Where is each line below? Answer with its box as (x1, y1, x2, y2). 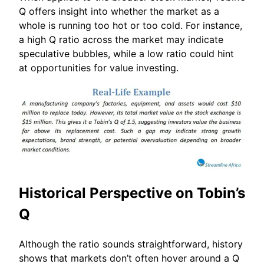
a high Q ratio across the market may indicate (19, 34, 223, 46)
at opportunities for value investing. (19, 62, 179, 74)
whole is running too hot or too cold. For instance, (19, 19, 242, 32)
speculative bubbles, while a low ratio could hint (19, 48, 234, 60)
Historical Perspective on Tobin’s (19, 184, 245, 202)
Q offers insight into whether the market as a (19, 5, 219, 18)
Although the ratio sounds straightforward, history (19, 238, 243, 250)
